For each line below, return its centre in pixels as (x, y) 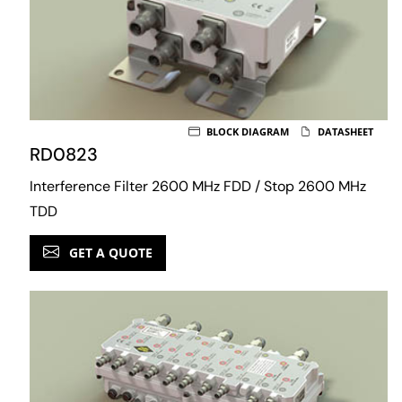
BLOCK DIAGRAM (246, 131)
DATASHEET (344, 131)
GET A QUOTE (109, 252)
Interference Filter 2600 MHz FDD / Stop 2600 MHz (198, 186)
